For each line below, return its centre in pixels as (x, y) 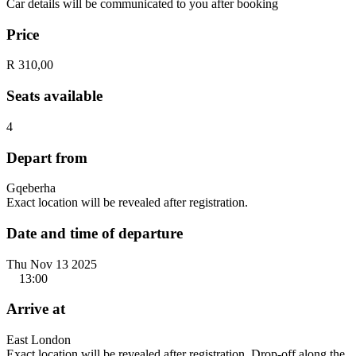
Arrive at (36, 309)
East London (39, 340)
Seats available (54, 96)
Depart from (47, 157)
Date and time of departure (95, 233)
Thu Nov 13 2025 (52, 264)
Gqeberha (31, 188)
